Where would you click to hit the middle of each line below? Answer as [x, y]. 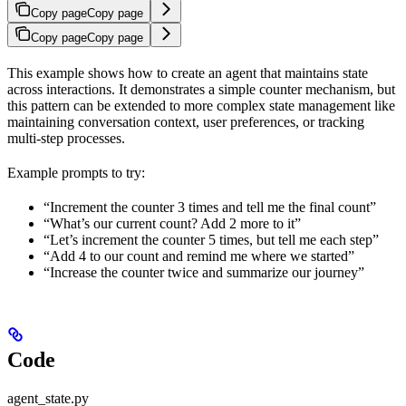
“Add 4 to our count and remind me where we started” [199, 256]
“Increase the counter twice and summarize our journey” [204, 272]
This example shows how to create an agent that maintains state [188, 72]
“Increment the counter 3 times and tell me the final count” [210, 207]
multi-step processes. [66, 138]
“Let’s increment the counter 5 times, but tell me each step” [211, 239]
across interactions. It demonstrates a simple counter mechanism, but [201, 89]
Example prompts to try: [76, 172]
